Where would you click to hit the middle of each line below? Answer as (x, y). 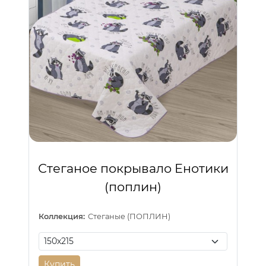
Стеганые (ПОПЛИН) (129, 216)
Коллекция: (62, 216)
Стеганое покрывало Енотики (133, 168)
